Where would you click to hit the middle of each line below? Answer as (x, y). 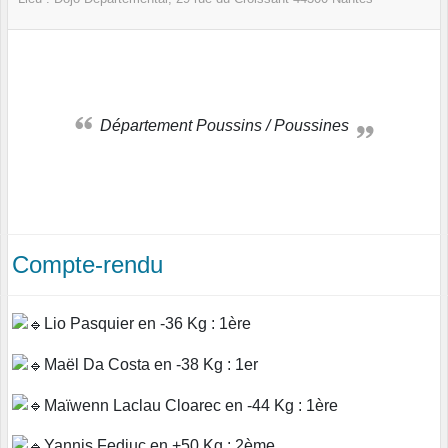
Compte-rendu (87, 265)
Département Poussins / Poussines (230, 126)
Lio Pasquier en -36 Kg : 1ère (147, 324)
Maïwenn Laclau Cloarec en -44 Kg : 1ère (191, 405)
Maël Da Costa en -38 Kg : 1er (151, 364)
